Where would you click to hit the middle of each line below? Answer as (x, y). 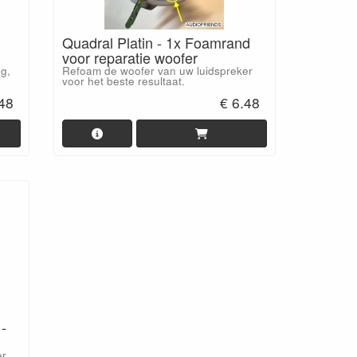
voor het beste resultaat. (123, 80)
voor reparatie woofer (129, 57)
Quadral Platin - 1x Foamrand (156, 42)
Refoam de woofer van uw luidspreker (157, 70)
